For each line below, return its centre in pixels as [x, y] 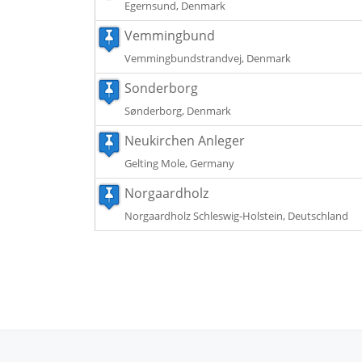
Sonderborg [161, 88]
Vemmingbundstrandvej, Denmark [208, 58]
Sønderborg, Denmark [178, 111]
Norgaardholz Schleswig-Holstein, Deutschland [236, 216]
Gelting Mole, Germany [179, 163]
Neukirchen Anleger [185, 141]
